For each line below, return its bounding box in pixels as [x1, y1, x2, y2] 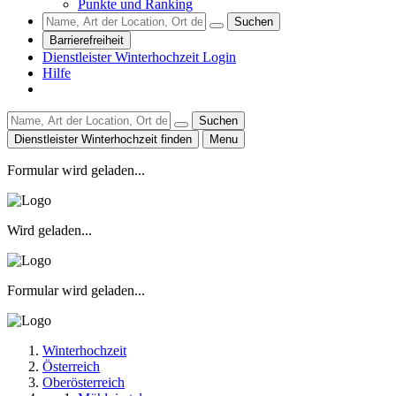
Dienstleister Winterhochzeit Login [42, 49, 236, 65]
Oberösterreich [42, 374, 125, 390]
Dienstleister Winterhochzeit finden [14, 132, 192, 146]
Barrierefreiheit [49, 33, 124, 47]
